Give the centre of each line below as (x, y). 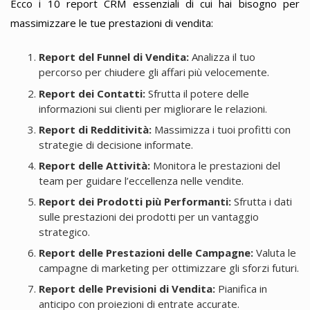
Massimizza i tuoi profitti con (221, 129)
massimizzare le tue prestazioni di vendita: (112, 23)
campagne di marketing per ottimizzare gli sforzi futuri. (168, 268)
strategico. (64, 231)
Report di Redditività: (95, 129)
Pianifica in (241, 289)
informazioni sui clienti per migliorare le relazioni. (153, 108)
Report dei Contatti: (92, 93)
